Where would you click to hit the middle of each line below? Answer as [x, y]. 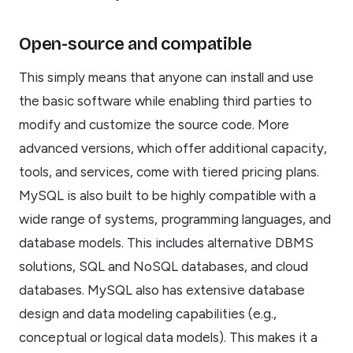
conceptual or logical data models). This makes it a [168, 338]
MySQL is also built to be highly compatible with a [167, 196]
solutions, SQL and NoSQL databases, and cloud [163, 267]
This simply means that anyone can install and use [166, 78]
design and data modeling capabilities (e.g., [148, 314]
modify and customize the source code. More [154, 125]
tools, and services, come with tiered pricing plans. [169, 172]
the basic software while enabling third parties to [165, 101]
